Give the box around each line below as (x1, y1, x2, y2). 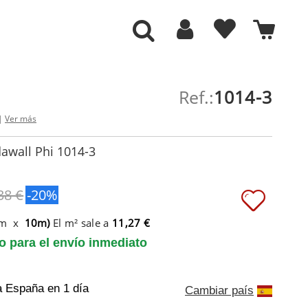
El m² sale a (53, 215, 109, 230)
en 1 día (47, 282, 89, 296)
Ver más (5, 113, 36, 124)
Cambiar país (185, 283, 254, 297)
